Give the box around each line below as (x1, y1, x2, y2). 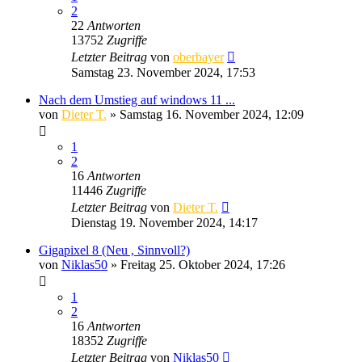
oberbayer (173, 49, 224, 64)
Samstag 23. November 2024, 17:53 (71, 65, 255, 79)
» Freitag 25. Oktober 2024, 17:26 (107, 257, 285, 271)
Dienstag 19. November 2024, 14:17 (71, 215, 258, 229)
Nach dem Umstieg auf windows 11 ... (39, 92, 235, 107)
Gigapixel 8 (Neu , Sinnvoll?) (39, 242, 190, 257)
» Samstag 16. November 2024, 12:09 (107, 107, 304, 121)
